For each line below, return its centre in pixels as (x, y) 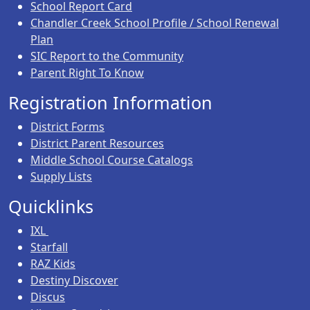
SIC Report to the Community (107, 56)
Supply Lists (61, 176)
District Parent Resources (97, 143)
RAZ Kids (53, 263)
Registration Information (110, 102)
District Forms (67, 126)
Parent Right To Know (87, 72)
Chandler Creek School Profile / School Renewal (155, 22)
